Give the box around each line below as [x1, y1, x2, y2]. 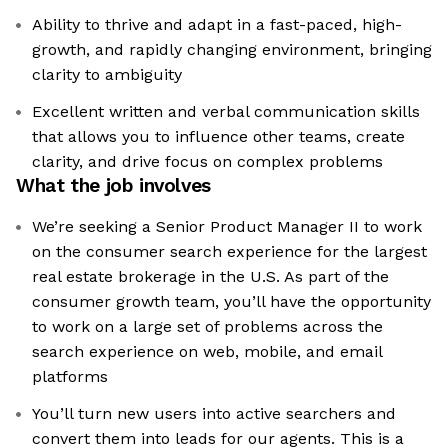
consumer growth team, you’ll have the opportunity [32, 292, 431, 312]
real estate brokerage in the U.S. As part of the [32, 267, 389, 287]
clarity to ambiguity [32, 65, 182, 85]
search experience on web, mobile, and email [32, 342, 383, 362]
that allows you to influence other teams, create [32, 127, 405, 147]
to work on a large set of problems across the [32, 317, 383, 337]
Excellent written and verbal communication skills [32, 102, 420, 122]
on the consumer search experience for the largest [32, 242, 427, 262]
